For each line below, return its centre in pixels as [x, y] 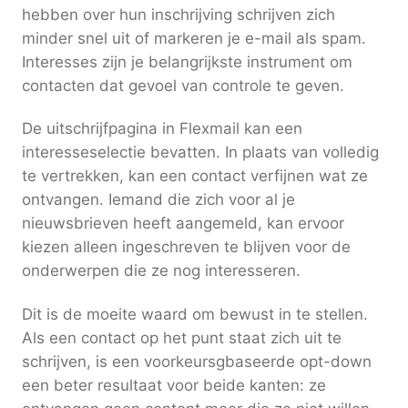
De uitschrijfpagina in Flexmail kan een [162, 129]
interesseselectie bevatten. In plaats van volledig [200, 153]
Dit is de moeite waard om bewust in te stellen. [195, 314]
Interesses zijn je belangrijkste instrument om [187, 61]
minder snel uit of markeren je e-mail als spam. [194, 38]
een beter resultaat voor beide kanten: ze [174, 385]
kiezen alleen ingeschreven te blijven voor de [186, 247]
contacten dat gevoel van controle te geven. [183, 85]
